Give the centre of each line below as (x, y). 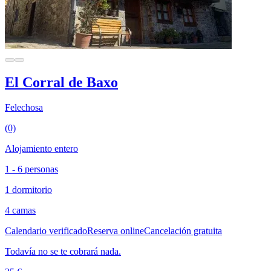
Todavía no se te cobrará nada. (63, 252)
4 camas (20, 211)
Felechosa (24, 108)
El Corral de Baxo (61, 82)
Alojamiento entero (41, 149)
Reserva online (116, 231)
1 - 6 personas (31, 169)
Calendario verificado (46, 231)
